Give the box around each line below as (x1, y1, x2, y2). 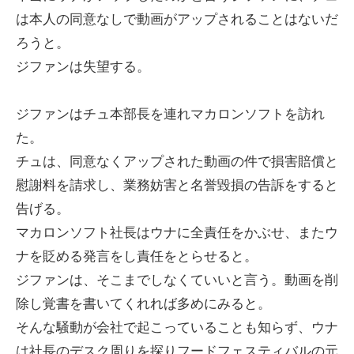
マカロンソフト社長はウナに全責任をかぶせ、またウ (16, 225, 338, 241)
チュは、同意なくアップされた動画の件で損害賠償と (16, 154, 338, 170)
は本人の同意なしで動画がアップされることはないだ (16, 11, 338, 27)
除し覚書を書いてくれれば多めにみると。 (16, 296, 271, 312)
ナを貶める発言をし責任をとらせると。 (16, 249, 258, 265)
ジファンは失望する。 (16, 58, 150, 74)
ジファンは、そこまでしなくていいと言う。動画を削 (16, 273, 338, 288)
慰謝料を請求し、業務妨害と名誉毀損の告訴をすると (16, 178, 338, 194)
